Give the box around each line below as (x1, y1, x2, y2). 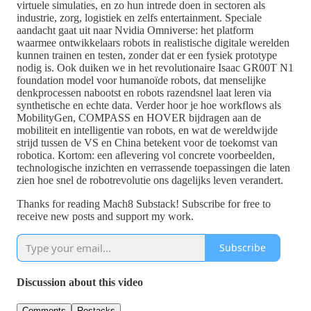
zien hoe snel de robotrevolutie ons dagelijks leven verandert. (17, 174, 283, 186)
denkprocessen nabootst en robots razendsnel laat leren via (17, 86, 271, 99)
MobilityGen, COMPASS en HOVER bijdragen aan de (17, 111, 261, 124)
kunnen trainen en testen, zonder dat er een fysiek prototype (17, 49, 277, 61)
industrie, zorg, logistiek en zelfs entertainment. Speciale (17, 11, 262, 24)
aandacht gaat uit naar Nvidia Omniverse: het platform (17, 24, 253, 36)
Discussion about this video (17, 276, 143, 289)
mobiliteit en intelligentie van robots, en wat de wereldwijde (17, 124, 278, 136)
